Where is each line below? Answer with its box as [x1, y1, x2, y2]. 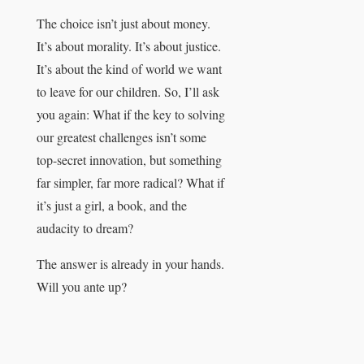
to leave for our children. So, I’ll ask [37, 83, 219, 101]
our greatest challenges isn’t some [37, 128, 206, 146]
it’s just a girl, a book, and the [37, 197, 187, 214]
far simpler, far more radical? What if [37, 174, 224, 192]
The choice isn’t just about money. [37, 15, 210, 32]
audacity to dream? [37, 219, 133, 237]
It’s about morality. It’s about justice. [37, 37, 221, 55]
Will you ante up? [37, 278, 127, 296]
